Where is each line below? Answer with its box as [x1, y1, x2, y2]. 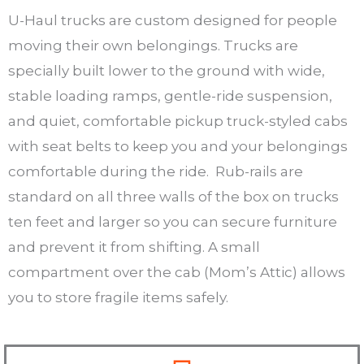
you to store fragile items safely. [8, 288, 228, 305]
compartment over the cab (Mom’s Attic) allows [8, 263, 345, 280]
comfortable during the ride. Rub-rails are [8, 162, 303, 180]
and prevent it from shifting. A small [8, 238, 260, 255]
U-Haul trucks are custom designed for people [8, 11, 337, 28]
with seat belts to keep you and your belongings [8, 137, 348, 154]
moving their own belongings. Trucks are [8, 37, 298, 54]
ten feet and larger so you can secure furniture [8, 213, 337, 230]
